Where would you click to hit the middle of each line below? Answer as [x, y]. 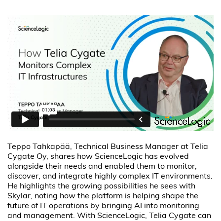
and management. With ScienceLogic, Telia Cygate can [110, 216]
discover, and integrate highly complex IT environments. [110, 176]
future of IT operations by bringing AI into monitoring [104, 206]
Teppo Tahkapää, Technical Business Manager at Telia [108, 147]
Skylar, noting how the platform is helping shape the [103, 196]
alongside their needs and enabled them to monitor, [102, 166]
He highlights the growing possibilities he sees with [102, 186]
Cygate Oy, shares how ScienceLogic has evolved [98, 157]
